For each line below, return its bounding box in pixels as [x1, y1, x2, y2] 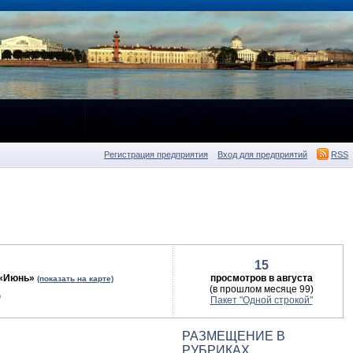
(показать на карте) [37, 274, 113, 283]
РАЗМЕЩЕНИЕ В [182, 329, 285, 343]
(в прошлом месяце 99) [209, 284, 314, 295]
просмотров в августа [210, 273, 313, 284]
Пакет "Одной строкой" [210, 295, 313, 306]
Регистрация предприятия [104, 150, 208, 159]
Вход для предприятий [217, 150, 307, 159]
